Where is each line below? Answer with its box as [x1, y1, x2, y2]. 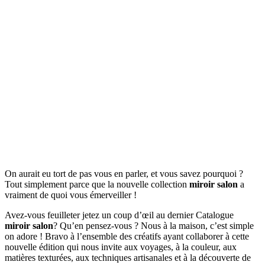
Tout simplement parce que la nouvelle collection [5, 179, 189, 189]
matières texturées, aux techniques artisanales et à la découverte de [5, 252, 251, 263]
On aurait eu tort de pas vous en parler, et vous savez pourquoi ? [5, 168, 243, 179]
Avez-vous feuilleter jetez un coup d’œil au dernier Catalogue [5, 209, 234, 220]
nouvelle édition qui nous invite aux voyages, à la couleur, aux [5, 241, 237, 252]
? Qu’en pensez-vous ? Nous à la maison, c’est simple [53, 220, 254, 231]
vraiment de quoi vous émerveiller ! [5, 189, 137, 200]
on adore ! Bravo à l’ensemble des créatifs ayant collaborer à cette [5, 231, 249, 241]
